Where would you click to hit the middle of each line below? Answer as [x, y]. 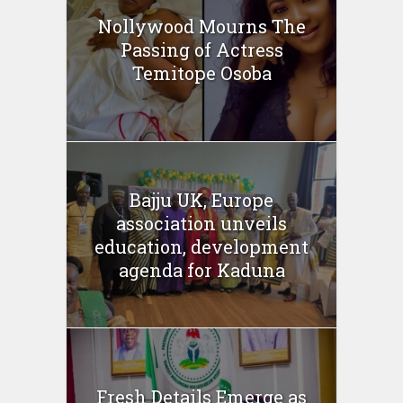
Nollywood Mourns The [201, 26]
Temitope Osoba [201, 72]
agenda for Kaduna [201, 269]
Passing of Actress [201, 49]
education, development [201, 246]
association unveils [201, 223]
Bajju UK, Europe [201, 199]
